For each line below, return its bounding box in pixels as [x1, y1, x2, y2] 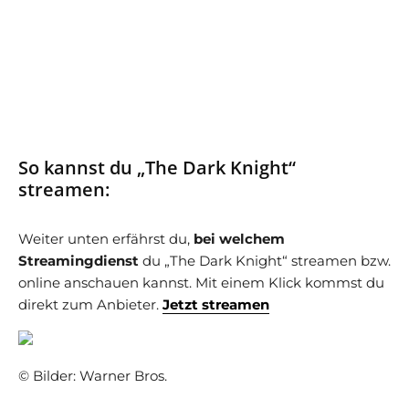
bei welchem [190, 230, 285, 247]
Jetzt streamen [163, 296, 269, 313]
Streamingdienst [18, 252, 139, 269]
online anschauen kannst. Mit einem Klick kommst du [18, 274, 384, 291]
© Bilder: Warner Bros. [18, 367, 167, 384]
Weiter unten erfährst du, [18, 230, 190, 247]
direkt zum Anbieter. [18, 296, 159, 313]
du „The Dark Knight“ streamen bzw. [139, 252, 391, 269]
